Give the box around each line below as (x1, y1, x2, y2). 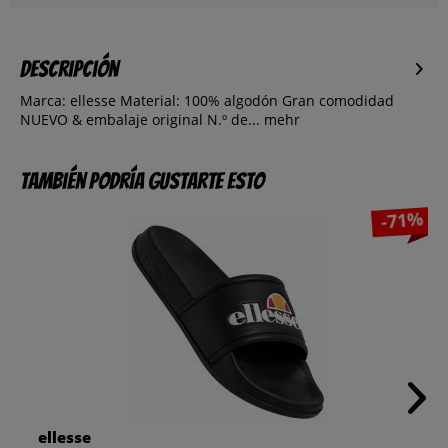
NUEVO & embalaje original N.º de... (20, 110, 260, 130)
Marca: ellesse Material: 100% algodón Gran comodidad (20, 91, 394, 111)
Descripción (20, 57, 118, 82)
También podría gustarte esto (20, 169, 264, 194)
